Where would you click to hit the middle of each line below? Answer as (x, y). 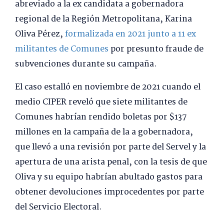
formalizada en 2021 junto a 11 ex (130, 34)
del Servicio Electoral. (58, 207)
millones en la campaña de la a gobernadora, (104, 132)
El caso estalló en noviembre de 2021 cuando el (108, 87)
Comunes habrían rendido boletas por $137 (101, 117)
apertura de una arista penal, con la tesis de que (111, 162)
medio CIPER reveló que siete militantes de (101, 102)
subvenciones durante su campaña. (86, 64)
